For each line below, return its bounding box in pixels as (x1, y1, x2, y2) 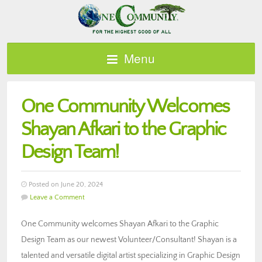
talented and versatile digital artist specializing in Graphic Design (21, 250, 240, 260)
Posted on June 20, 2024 (27, 180, 103, 188)
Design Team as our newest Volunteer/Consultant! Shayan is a (21, 235, 237, 244)
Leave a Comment (30, 193, 85, 201)
